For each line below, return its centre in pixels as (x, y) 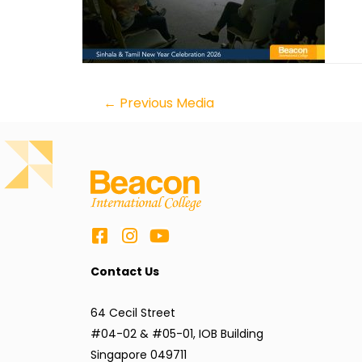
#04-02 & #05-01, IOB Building (177, 333)
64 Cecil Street (133, 312)
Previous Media (165, 103)
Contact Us (125, 272)
